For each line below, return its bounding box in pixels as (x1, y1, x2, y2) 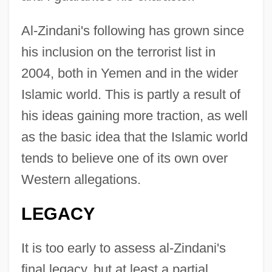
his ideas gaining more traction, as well (21, 107, 248, 123)
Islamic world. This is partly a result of (21, 86, 240, 102)
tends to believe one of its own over (21, 150, 228, 166)
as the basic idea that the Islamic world (21, 129, 248, 144)
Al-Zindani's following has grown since (21, 22, 244, 38)
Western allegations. (21, 171, 141, 187)
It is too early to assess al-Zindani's (21, 240, 226, 256)
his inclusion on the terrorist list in (21, 44, 216, 59)
